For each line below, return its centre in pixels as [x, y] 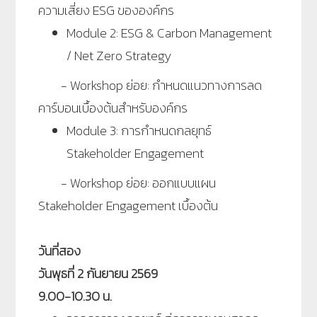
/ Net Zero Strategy [121, 56]
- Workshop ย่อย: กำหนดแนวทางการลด [150, 86]
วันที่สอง [60, 251]
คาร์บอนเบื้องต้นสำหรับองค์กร [113, 108]
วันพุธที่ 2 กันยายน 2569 [98, 274]
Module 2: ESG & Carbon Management [169, 33]
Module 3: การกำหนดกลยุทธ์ [139, 131]
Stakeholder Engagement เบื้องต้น [128, 206]
